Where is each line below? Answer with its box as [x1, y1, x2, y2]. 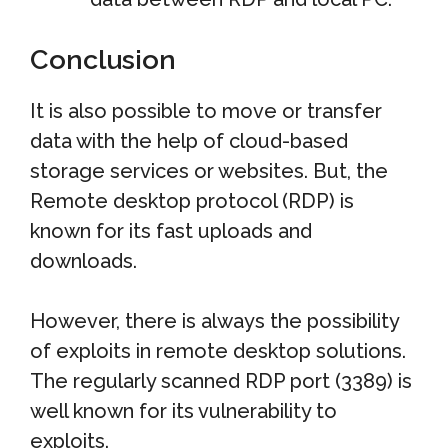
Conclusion [30, 43, 176, 75]
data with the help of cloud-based [30, 128, 348, 153]
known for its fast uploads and [30, 218, 312, 243]
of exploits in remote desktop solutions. [30, 338, 406, 363]
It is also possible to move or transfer [30, 98, 382, 123]
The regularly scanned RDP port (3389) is [30, 368, 412, 393]
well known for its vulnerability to [30, 398, 337, 423]
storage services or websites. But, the [30, 158, 388, 183]
